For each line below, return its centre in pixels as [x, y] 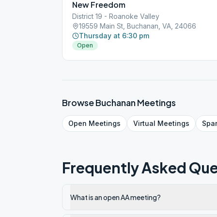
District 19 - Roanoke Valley [116, 16]
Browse [79, 102]
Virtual [144, 123]
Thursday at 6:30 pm [114, 36]
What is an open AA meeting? [116, 197]
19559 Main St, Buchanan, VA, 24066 [138, 26]
